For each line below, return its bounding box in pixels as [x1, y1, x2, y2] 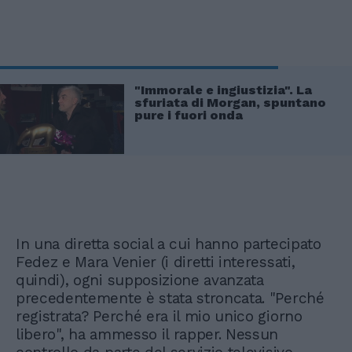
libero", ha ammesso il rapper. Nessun [16, 325, 279, 344]
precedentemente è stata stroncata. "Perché [16, 289, 324, 308]
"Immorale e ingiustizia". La [134, 82, 312, 97]
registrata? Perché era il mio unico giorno [16, 307, 302, 326]
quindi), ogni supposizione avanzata [16, 271, 264, 290]
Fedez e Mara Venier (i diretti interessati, [16, 253, 295, 272]
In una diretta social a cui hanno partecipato [16, 235, 321, 254]
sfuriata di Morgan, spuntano [134, 94, 326, 110]
